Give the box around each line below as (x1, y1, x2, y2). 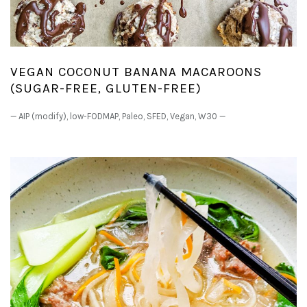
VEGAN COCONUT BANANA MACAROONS (10, 64, 262, 79)
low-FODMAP (70, 110, 119, 121)
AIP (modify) (19, 110, 66, 121)
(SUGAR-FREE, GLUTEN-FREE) (10, 80, 201, 96)
